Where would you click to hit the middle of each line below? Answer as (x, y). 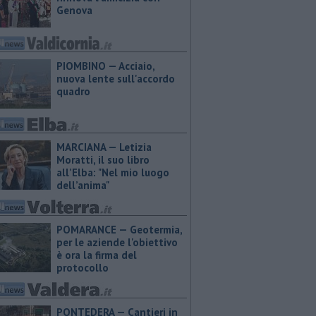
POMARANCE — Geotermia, (119, 230)
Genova (74, 10)
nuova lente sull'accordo (116, 79)
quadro (73, 91)
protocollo (83, 268)
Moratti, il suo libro (103, 160)
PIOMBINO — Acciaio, (105, 66)
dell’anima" (83, 185)
